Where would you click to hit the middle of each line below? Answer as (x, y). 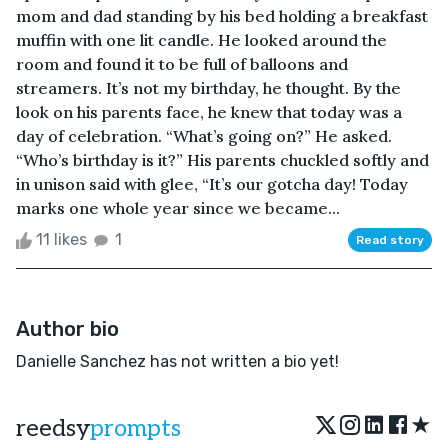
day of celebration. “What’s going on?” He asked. (204, 135)
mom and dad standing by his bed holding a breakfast (222, 15)
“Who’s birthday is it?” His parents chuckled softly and (222, 159)
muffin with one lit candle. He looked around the (201, 39)
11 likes (61, 239)
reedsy (53, 428)
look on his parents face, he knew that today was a (209, 111)
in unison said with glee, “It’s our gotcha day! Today (212, 183)
